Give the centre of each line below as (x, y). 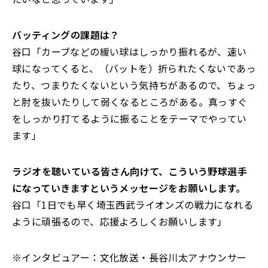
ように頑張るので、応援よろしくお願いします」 (120, 221)
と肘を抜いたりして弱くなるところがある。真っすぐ (130, 102)
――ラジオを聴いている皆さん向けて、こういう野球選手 (130, 171)
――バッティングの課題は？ (66, 35)
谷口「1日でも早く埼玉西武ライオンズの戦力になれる (133, 205)
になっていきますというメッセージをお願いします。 (129, 188)
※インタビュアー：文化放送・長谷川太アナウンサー (130, 257)
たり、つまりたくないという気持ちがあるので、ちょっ (134, 85)
